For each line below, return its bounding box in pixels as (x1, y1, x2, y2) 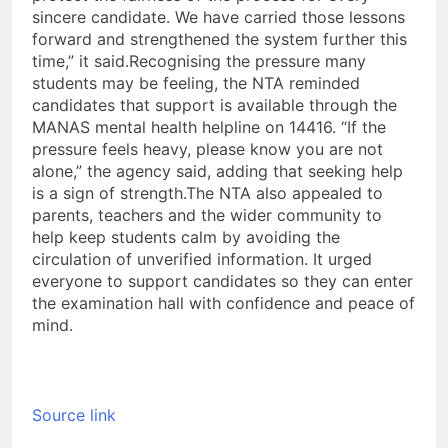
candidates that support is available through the (32, 95, 397, 116)
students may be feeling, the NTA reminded (32, 73, 360, 94)
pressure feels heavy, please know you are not (32, 139, 383, 160)
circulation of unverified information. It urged (32, 249, 372, 270)
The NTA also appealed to (186, 183, 383, 204)
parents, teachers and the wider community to (32, 205, 382, 226)
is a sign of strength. (32, 183, 186, 204)
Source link (32, 405, 116, 426)
